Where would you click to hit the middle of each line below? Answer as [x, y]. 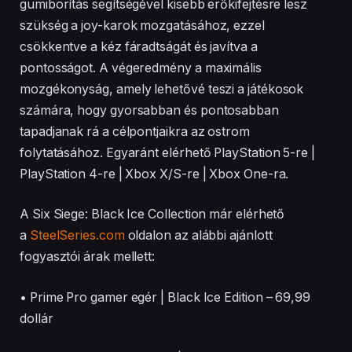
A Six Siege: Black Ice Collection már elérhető [152, 214]
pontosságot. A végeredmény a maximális [141, 68]
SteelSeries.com [77, 236]
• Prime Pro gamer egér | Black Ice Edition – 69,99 [165, 297]
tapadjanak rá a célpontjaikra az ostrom [135, 131]
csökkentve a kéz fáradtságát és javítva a [139, 46]
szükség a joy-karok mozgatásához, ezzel [142, 25]
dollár [37, 318]
